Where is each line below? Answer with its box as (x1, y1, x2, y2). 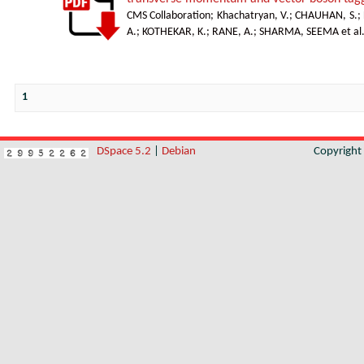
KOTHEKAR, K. (142, 27, 206, 37)
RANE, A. (212, 27, 253, 37)
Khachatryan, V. (216, 11, 289, 21)
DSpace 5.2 (97, 145, 154, 158)
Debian (162, 145, 196, 158)
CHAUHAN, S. (295, 11, 357, 21)
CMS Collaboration (127, 11, 211, 21)
